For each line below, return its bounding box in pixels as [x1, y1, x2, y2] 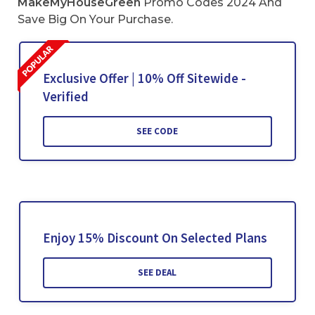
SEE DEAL [138, 266, 177, 279]
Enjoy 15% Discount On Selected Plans [42, 229, 267, 247]
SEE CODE [136, 125, 179, 138]
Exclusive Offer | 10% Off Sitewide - [42, 70, 246, 87]
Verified [42, 88, 89, 105]
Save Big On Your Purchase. [18, 13, 173, 26]
